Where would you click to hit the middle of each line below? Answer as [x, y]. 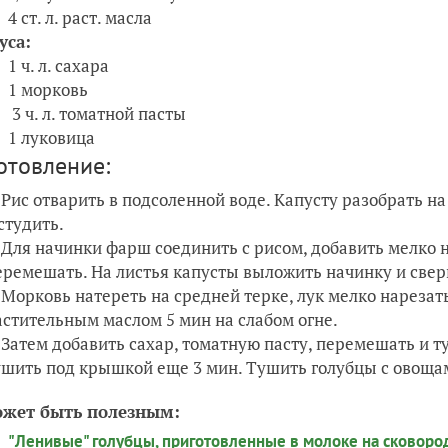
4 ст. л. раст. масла [82, 18]
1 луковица [53, 138]
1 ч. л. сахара [60, 66]
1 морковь [50, 90]
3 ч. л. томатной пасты [99, 114]
